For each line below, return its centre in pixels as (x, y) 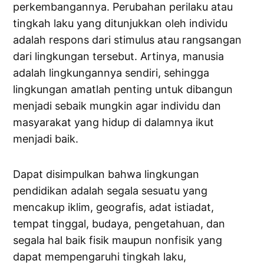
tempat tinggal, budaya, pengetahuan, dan (119, 224)
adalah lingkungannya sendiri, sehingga (111, 73)
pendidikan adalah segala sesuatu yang (110, 191)
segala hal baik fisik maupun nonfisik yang (118, 240)
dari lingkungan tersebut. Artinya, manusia (119, 57)
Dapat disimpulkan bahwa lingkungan (106, 174)
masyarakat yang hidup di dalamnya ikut (114, 123)
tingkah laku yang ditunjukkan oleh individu (121, 24)
